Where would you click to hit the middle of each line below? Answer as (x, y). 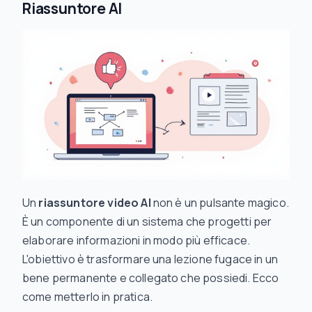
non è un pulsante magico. (220, 203)
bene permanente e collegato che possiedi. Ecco (151, 278)
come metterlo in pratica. (88, 297)
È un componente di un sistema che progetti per (147, 222)
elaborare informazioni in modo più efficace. (136, 241)
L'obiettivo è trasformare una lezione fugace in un (150, 259)
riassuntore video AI (95, 203)
